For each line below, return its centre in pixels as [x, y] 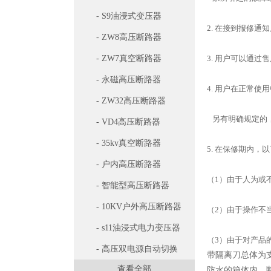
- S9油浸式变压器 [129, 16]
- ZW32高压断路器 [131, 101]
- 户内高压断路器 [129, 164]
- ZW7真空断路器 [129, 58]
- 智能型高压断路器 [133, 185]
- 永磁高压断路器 [129, 80]
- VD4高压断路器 [128, 122]
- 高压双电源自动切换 [137, 249]
